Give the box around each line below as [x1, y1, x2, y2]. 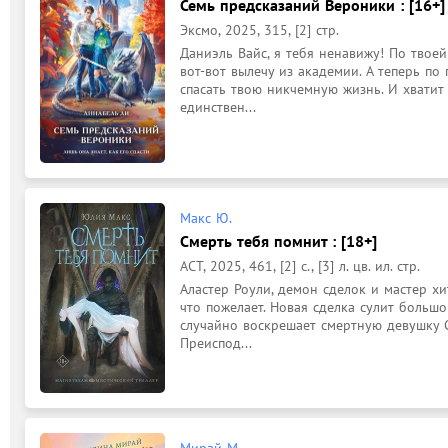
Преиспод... [180, 334, 252, 352]
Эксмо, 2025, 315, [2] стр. [180, 20, 339, 39]
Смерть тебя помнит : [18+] [180, 231, 377, 251]
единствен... [180, 97, 256, 116]
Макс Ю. [180, 209, 232, 227]
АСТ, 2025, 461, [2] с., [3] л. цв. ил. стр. [180, 257, 420, 275]
